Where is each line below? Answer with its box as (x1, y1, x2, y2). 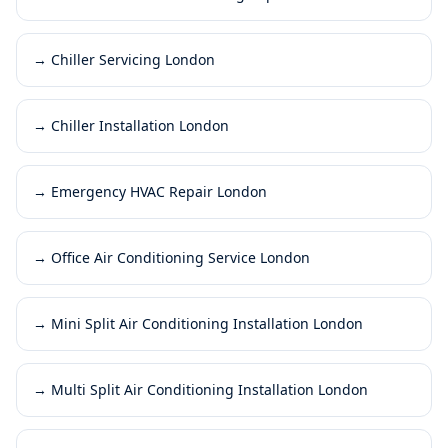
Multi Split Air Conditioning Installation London (51, 379, 368, 399)
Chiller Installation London (51, 115, 229, 135)
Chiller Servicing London (51, 49, 215, 69)
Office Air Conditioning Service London (51, 247, 310, 267)
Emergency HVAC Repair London (51, 181, 267, 201)
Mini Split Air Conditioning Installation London (51, 313, 363, 333)
